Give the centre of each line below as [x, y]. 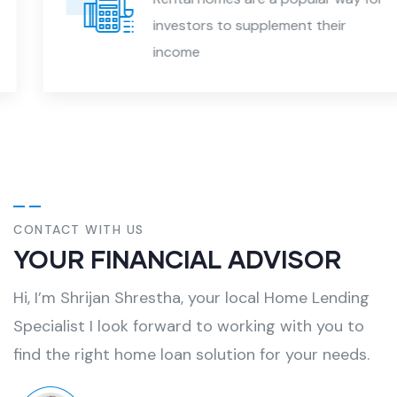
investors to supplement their [220, 26]
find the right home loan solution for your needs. [191, 355]
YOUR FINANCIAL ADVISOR [177, 259]
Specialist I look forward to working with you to [189, 327]
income [147, 52]
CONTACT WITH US [79, 230]
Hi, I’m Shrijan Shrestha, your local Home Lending [191, 298]
